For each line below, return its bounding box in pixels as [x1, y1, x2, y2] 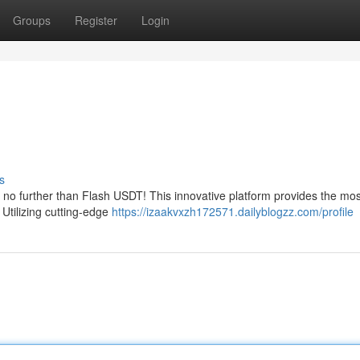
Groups [13, 12, 51, 28]
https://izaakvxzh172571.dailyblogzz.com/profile [112, 203, 354, 219]
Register [75, 12, 117, 28]
